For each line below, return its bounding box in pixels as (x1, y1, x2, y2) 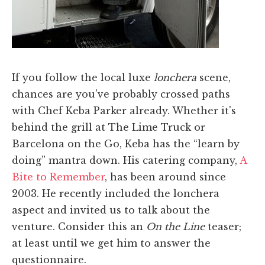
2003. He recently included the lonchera (12, 187, 219, 199)
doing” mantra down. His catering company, (12, 154, 240, 166)
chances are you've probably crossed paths (12, 88, 230, 100)
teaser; (205, 220, 241, 232)
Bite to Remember (12, 170, 105, 183)
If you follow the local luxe (12, 71, 154, 83)
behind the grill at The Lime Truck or (12, 121, 205, 133)
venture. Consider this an (12, 220, 146, 232)
